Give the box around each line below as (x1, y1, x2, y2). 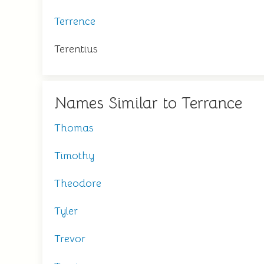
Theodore (54, 177, 101, 190)
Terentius (54, 42, 97, 55)
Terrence (54, 15, 95, 28)
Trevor (54, 232, 85, 245)
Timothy (54, 149, 94, 162)
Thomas (54, 121, 93, 134)
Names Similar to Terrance (54, 93, 242, 113)
